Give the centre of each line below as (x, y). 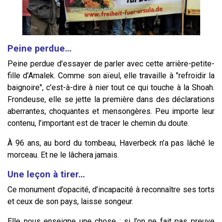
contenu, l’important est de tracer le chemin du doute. (98, 123)
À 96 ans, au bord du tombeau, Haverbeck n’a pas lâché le (111, 143)
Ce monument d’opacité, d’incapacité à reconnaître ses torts (111, 190)
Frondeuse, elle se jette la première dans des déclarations (111, 99)
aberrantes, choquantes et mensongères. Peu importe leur (111, 111)
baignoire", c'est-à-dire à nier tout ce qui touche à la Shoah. (111, 87)
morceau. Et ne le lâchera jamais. (63, 155)
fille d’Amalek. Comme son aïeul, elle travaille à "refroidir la (111, 76)
